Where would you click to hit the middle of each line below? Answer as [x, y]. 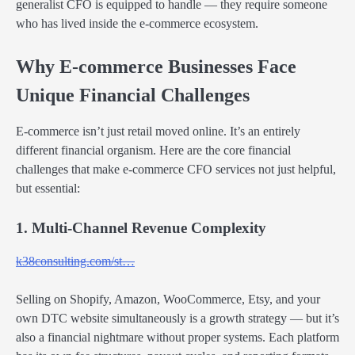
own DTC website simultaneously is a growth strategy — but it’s [177, 319]
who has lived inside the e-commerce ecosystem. [137, 23]
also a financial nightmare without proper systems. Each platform [177, 338]
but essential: [48, 188]
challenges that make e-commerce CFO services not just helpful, [176, 169]
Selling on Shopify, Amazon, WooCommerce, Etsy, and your [168, 300]
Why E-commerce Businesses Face [156, 66]
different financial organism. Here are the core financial [153, 150]
